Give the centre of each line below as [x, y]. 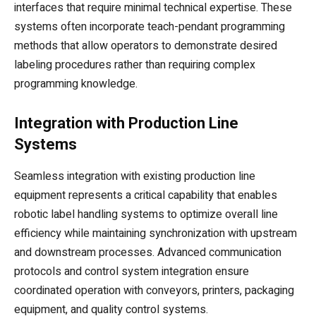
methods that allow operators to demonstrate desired [146, 45]
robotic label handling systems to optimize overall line [146, 214]
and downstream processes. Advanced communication [148, 252]
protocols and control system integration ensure [132, 271]
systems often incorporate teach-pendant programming [150, 26]
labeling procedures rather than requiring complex [135, 65]
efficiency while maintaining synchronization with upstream [156, 233]
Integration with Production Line [126, 123]
